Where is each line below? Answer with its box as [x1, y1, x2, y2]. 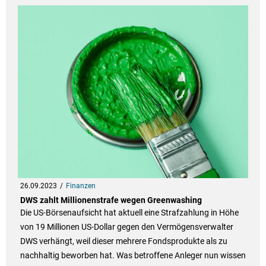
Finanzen [65, 182, 96, 191]
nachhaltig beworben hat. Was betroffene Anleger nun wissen [20, 251, 246, 261]
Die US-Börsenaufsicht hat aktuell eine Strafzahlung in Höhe [20, 208, 239, 218]
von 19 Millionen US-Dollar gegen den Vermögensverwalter [20, 222, 233, 232]
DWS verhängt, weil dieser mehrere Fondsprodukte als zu [20, 236, 227, 246]
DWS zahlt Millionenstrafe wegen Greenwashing [20, 195, 202, 205]
